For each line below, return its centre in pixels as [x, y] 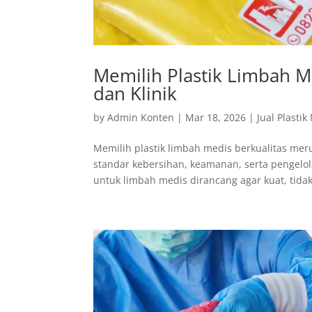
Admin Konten [141, 118]
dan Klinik [135, 94]
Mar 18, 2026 [216, 118]
